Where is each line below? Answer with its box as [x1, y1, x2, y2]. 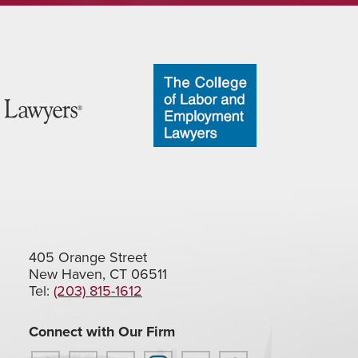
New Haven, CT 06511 [28, 264, 167, 284]
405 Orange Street [28, 247, 147, 268]
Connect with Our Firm [28, 321, 175, 342]
